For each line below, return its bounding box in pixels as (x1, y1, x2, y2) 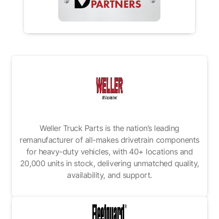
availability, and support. (67, 170, 152, 180)
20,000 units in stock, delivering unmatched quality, (20, 158, 199, 168)
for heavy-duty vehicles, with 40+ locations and (26, 146, 193, 156)
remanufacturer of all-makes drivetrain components (20, 134, 199, 145)
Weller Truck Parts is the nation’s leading (40, 123, 179, 133)
